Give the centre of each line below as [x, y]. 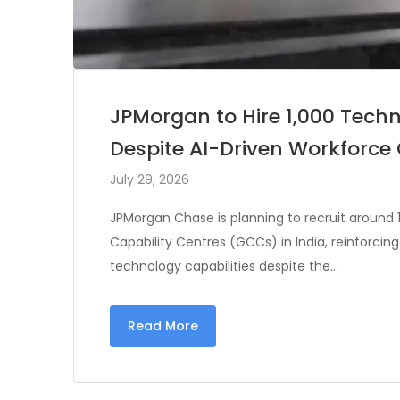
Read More [163, 325]
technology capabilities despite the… [224, 266]
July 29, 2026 [150, 179]
